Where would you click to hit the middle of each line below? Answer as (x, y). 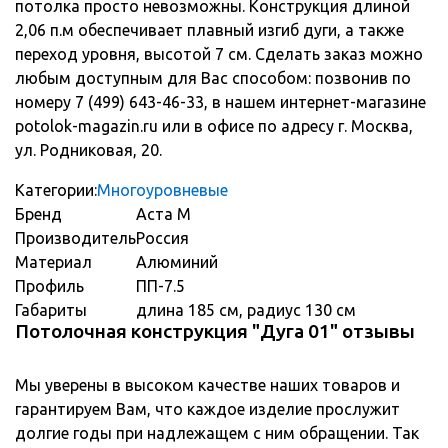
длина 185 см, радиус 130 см (246, 309)
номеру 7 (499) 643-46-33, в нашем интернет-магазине (220, 101)
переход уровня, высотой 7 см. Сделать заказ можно (219, 53)
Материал (53, 261)
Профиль (49, 285)
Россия (162, 237)
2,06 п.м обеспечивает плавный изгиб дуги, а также (209, 29)
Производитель (75, 237)
